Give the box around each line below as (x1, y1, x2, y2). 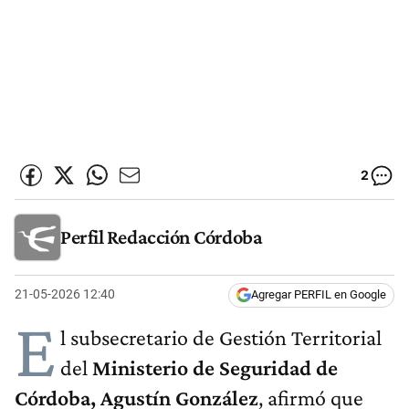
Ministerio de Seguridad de (92, 355, 338, 381)
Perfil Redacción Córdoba (60, 225, 263, 248)
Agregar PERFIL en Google (251, 288, 386, 302)
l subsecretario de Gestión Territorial (60, 325, 382, 351)
